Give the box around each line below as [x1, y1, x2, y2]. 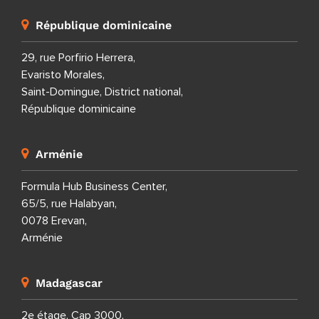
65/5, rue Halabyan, [21, 198, 117, 210]
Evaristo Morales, [21, 69, 105, 81]
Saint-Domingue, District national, [21, 86, 183, 98]
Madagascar [36, 276, 103, 291]
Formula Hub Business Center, [21, 181, 167, 193]
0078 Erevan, [21, 215, 87, 227]
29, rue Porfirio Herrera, [21, 52, 135, 64]
